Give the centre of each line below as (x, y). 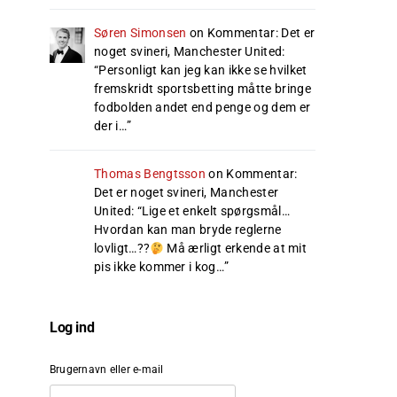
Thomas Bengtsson (150, 174)
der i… (110, 126)
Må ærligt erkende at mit (236, 249)
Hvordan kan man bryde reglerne (188, 230)
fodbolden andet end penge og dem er (202, 108)
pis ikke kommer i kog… (160, 267)
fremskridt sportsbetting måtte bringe (202, 89)
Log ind (72, 328)
